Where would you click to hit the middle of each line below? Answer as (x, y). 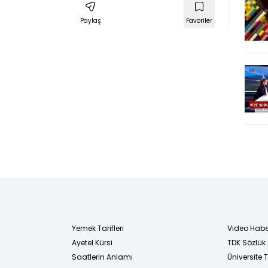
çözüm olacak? (177, 12)
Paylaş (90, 20)
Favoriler (199, 20)
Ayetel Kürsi (92, 242)
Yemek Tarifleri (98, 228)
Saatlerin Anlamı (102, 257)
